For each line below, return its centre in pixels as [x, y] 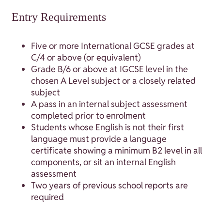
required [47, 197]
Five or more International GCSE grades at [113, 46]
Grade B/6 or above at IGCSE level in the [109, 69]
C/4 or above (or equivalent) [86, 58]
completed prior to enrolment [88, 116]
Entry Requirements [59, 17]
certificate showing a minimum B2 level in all [116, 151]
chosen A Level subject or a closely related [113, 81]
